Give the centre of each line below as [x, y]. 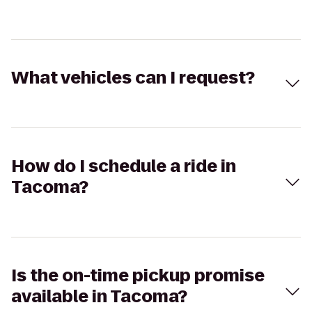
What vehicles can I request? [133, 77]
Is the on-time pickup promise [138, 275]
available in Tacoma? [99, 296]
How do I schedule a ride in [124, 166]
